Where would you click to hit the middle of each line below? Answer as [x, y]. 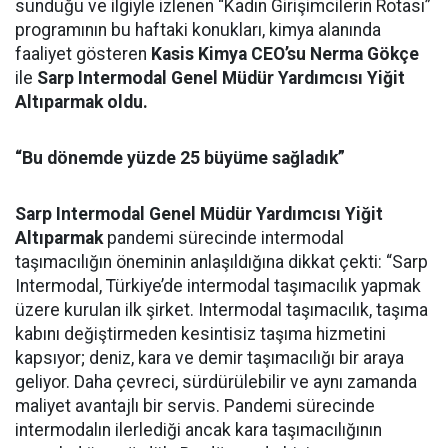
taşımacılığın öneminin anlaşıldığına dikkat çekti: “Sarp [221, 262]
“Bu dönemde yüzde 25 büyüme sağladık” [180, 158]
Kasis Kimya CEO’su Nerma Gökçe [285, 54]
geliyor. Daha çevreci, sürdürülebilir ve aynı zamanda [216, 382]
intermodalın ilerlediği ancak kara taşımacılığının [198, 430]
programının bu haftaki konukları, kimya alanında [198, 30]
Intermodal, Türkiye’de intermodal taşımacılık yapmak [218, 286]
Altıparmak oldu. [83, 102]
